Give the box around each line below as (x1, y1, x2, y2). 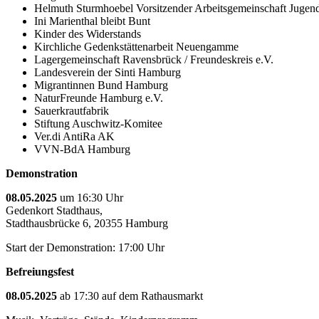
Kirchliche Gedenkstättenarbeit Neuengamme (34, 40, 239, 53)
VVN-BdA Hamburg (34, 142, 130, 155)
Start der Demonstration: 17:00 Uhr (6, 241, 164, 253)
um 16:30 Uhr (60, 191, 123, 204)
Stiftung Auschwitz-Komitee (34, 117, 162, 130)
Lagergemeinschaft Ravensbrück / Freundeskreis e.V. (34, 53, 273, 66)
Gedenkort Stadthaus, (6, 204, 103, 216)
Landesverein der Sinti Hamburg (34, 66, 181, 78)
